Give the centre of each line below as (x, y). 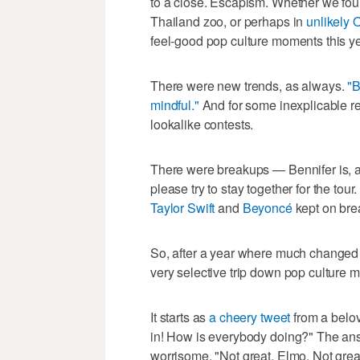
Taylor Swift (183, 207)
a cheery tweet (250, 317)
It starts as (180, 317)
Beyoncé (267, 207)
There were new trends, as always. (249, 85)
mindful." (175, 104)
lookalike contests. (202, 124)
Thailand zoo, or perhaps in (229, 21)
